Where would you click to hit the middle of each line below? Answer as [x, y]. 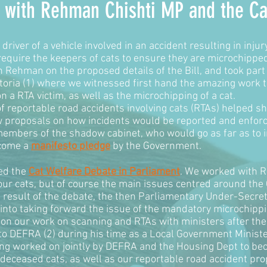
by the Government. [157, 147]
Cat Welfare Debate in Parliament [104, 172]
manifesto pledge [71, 147]
